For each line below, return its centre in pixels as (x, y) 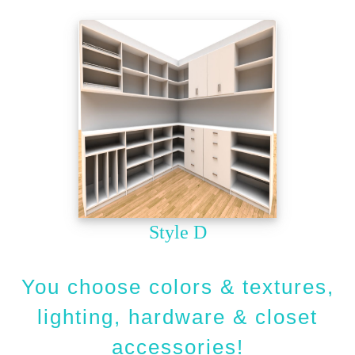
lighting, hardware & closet (177, 317)
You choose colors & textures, (177, 286)
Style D (177, 232)
